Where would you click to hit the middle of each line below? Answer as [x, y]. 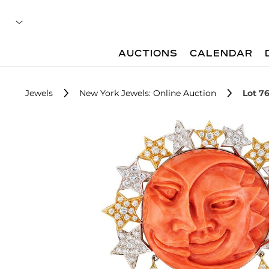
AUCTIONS [148, 54]
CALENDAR [222, 54]
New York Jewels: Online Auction [148, 93]
